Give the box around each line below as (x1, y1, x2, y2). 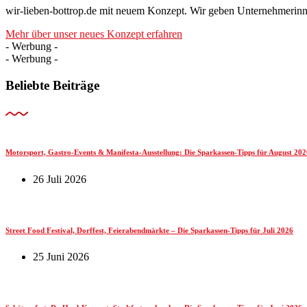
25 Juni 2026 (33, 251, 89, 263)
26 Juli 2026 (33, 173, 86, 185)
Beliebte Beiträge (5, 77, 99, 93)
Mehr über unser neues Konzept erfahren (5, 28, 182, 40)
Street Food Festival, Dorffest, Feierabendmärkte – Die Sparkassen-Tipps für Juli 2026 (5, 225, 293, 234)
